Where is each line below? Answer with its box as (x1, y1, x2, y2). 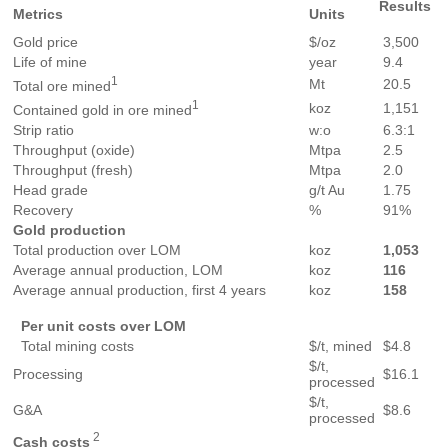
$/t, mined (309, 337, 372, 354)
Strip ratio (13, 121, 74, 138)
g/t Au (309, 181, 345, 198)
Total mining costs (13, 337, 134, 354)
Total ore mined (13, 77, 111, 94)
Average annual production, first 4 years (13, 281, 266, 298)
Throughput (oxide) (13, 141, 135, 158)
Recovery (13, 201, 73, 218)
